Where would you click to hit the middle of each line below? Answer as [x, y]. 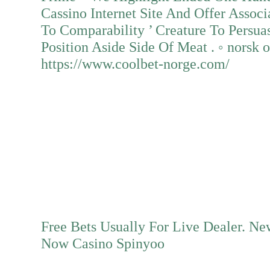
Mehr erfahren [79, 132]
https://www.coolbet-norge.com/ [135, 64]
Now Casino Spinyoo [103, 243]
